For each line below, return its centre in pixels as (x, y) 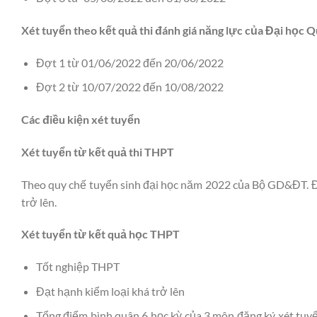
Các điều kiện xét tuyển (81, 120)
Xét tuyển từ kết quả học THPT (100, 234)
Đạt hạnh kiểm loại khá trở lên (110, 291)
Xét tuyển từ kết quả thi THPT (98, 151)
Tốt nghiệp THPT (77, 267)
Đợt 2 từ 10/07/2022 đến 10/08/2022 (129, 87)
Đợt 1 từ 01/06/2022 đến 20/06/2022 (129, 62)
